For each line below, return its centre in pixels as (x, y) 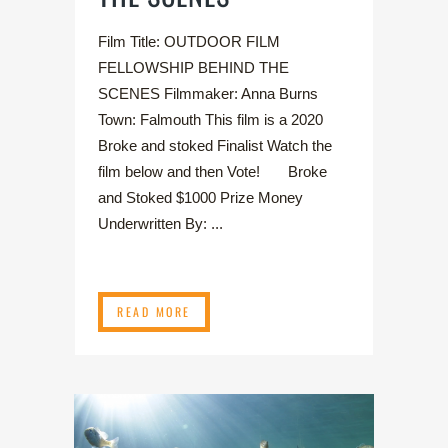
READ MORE (154, 312)
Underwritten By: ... (160, 224)
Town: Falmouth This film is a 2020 (210, 120)
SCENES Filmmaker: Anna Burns (208, 94)
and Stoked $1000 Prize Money (200, 198)
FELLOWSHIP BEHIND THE (193, 68)
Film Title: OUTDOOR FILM (189, 42)
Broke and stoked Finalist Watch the (215, 146)
